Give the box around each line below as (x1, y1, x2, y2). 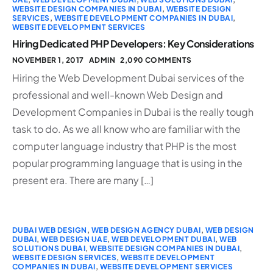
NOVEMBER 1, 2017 (12, 55, 84, 65)
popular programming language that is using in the (12, 156, 243, 169)
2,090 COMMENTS (120, 55, 192, 65)
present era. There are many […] (12, 173, 154, 186)
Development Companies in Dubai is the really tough (12, 105, 253, 118)
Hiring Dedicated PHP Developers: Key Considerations (12, 37, 254, 50)
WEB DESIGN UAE (41, 234, 108, 244)
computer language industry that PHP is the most (12, 139, 236, 152)
